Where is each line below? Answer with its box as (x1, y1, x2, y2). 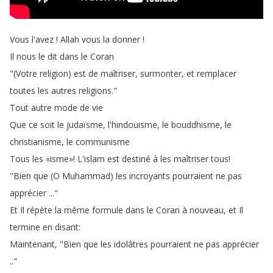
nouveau (190, 204, 224, 216)
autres (51, 85, 76, 96)
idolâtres (114, 238, 148, 250)
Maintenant (10, 238, 55, 250)
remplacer (197, 68, 236, 79)
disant (55, 221, 79, 233)
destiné (122, 153, 151, 165)
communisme (76, 136, 130, 147)
